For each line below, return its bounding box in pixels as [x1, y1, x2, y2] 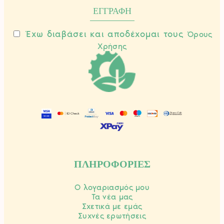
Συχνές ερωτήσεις [78, 210, 146, 220]
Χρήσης [97, 41, 127, 51]
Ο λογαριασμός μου [74, 182, 150, 192]
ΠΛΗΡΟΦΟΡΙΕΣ [73, 158, 150, 170]
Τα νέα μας [91, 191, 133, 201]
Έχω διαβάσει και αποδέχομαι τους [25, 28, 187, 40]
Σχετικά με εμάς [81, 201, 142, 211]
